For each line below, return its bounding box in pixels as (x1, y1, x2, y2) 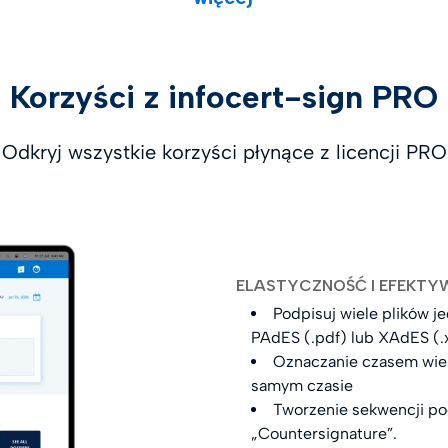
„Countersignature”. (251, 424, 398, 444)
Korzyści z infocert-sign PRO (10, 78, 438, 117)
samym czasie (251, 376, 354, 396)
